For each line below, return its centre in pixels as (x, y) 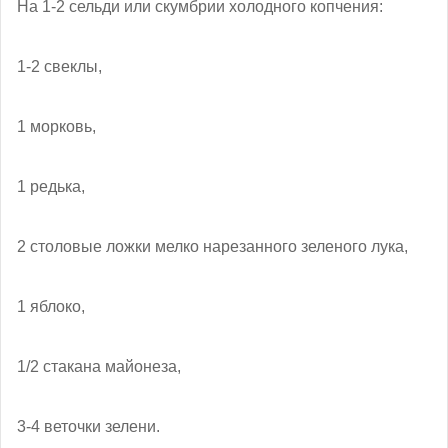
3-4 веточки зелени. (88, 427)
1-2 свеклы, (59, 67)
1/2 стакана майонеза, (99, 367)
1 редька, (51, 187)
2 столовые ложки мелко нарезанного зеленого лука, (212, 247)
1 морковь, (56, 127)
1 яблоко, (51, 307)
